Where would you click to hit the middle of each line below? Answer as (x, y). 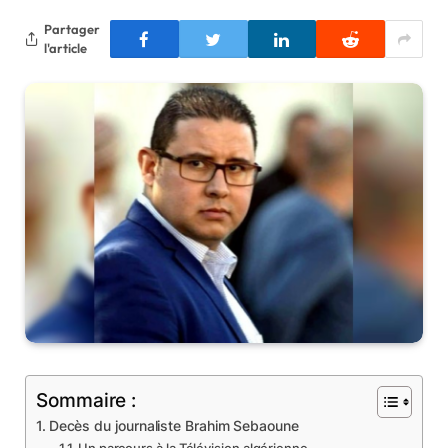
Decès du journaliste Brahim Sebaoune (173, 426)
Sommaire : (86, 400)
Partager (72, 29)
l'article (65, 48)
